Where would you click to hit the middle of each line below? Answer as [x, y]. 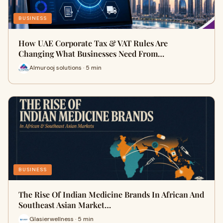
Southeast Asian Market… [65, 205]
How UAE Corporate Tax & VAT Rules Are [93, 43]
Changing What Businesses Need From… [91, 53]
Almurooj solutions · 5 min [65, 68]
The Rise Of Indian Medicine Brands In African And [111, 194]
